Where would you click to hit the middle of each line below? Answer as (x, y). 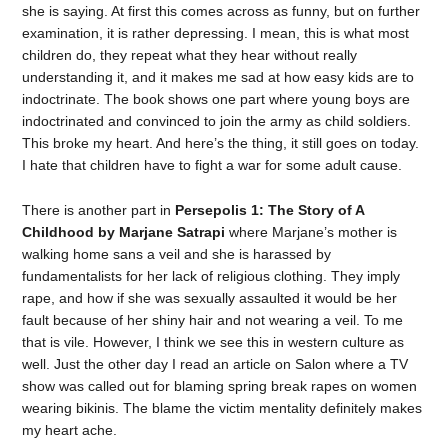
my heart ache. (70, 429)
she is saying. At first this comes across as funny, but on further (221, 11)
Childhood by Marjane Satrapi (126, 231)
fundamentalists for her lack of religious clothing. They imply (211, 275)
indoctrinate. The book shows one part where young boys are (216, 99)
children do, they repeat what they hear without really (190, 55)
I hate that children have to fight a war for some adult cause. (212, 165)
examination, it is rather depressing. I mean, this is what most (216, 33)
